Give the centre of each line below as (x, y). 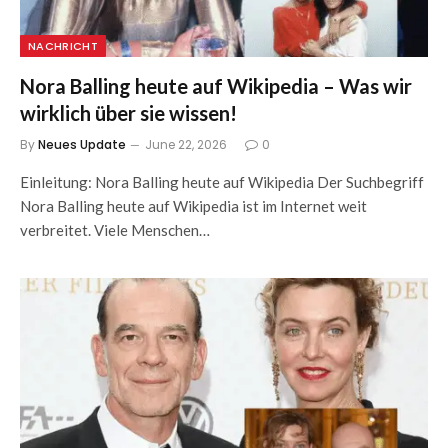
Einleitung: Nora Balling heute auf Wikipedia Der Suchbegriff (222, 182)
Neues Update (82, 144)
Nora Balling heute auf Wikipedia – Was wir (216, 86)
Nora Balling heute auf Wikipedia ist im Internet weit (193, 206)
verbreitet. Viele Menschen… (115, 230)
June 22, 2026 (186, 144)
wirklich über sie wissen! (128, 113)
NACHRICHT (63, 46)
